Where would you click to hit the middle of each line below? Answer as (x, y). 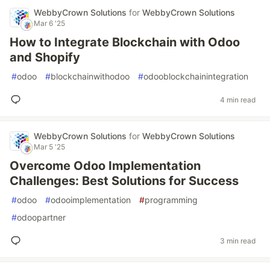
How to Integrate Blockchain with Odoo (125, 42)
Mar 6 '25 (49, 23)
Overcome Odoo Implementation (105, 166)
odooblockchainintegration (196, 76)
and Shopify (45, 57)
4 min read (238, 99)
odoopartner (41, 217)
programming (171, 200)
